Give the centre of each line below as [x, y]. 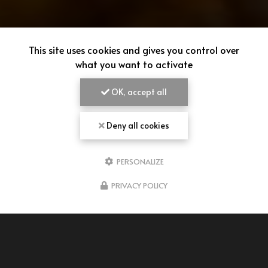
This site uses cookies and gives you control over [134, 50]
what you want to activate [134, 64]
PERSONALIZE [139, 162]
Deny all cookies [137, 125]
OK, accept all [138, 92]
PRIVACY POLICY [139, 185]
